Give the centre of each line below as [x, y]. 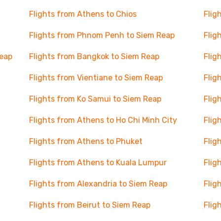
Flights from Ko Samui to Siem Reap [95, 99]
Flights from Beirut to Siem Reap [90, 205]
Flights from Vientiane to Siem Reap [96, 78]
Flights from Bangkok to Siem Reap [94, 56]
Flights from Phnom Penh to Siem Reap [102, 35]
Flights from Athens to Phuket [86, 141]
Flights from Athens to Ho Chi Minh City [103, 120]
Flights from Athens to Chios [83, 14]
